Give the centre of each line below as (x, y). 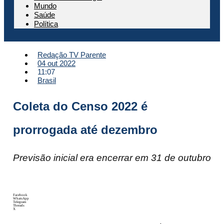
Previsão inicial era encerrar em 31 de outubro (112, 158)
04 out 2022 (56, 63)
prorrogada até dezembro (85, 130)
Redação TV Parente (72, 55)
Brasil (47, 80)
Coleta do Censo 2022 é (80, 106)
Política (46, 24)
